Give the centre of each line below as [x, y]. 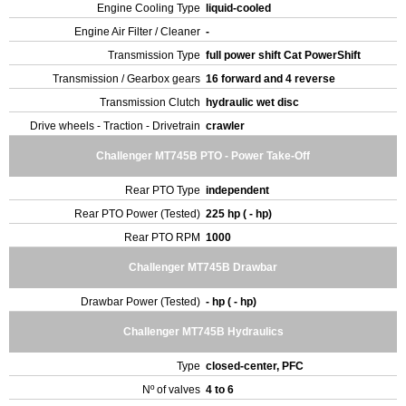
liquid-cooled [240, 8]
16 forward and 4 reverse [272, 79]
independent [239, 190]
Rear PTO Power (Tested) [137, 214]
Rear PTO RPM [162, 237]
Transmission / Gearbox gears [126, 79]
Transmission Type [154, 55]
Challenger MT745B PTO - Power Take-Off [203, 156]
